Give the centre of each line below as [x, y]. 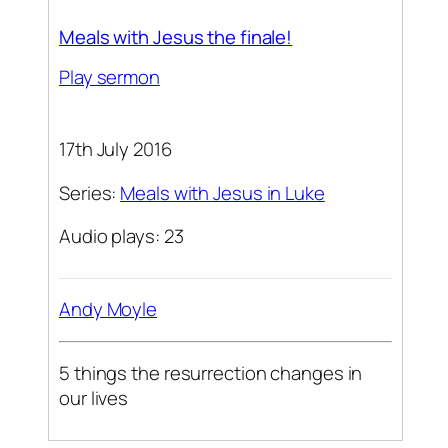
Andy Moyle [108, 309]
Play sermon [109, 77]
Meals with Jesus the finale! [176, 36]
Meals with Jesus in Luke [222, 192]
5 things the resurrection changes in [211, 373]
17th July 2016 [115, 149]
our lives [94, 398]
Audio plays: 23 [121, 236]
